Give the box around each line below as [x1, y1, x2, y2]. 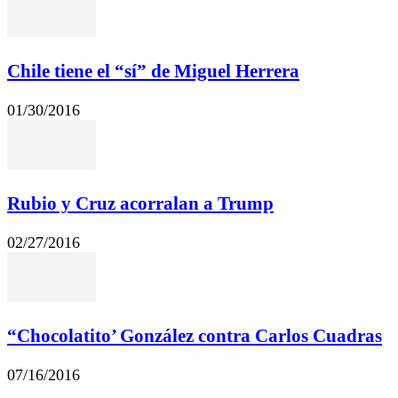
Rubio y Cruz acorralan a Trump [7, 193, 274, 215]
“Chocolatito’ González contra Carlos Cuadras [7, 325, 382, 347]
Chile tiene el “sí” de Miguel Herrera [7, 60, 299, 83]
